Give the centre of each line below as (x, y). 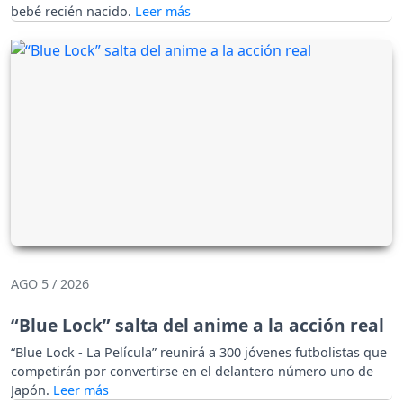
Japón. (32, 390)
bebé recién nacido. (73, 11)
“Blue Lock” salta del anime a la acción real (197, 326)
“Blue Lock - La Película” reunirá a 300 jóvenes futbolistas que (199, 353)
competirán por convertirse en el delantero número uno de (192, 372)
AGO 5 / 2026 (50, 284)
